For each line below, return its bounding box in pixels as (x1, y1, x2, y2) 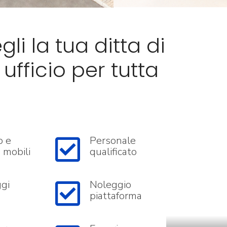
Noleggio (89, 178, 131, 192)
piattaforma (89, 189, 142, 203)
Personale (89, 134, 136, 147)
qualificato (89, 145, 137, 159)
